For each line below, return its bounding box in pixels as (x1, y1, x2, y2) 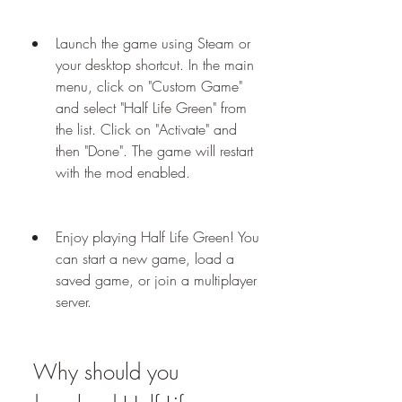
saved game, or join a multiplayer (56, 270, 257, 290)
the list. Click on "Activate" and (56, 119, 237, 139)
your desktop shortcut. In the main (56, 55, 254, 74)
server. (56, 292, 92, 311)
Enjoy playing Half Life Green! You (56, 227, 259, 247)
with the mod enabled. (56, 162, 190, 182)
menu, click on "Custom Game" (56, 76, 242, 96)
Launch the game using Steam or (56, 33, 250, 53)
